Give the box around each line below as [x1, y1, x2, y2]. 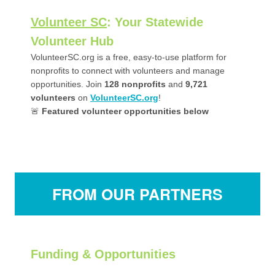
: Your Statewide [107, 15, 203, 29]
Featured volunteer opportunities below [42, 106, 209, 116]
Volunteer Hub [31, 34, 114, 48]
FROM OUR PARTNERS [52, 183, 223, 205]
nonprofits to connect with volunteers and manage [31, 66, 225, 76]
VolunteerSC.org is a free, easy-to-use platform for [31, 52, 227, 62]
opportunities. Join [31, 79, 104, 89]
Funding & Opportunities [31, 247, 176, 261]
